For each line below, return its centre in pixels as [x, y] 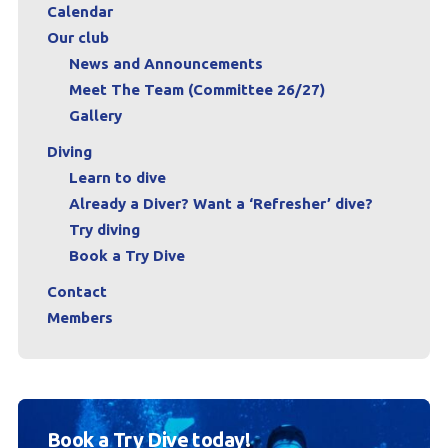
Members [79, 318]
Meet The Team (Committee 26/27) [196, 90]
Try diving [104, 230]
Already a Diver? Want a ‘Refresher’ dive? [220, 204]
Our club [77, 38]
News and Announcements [165, 64]
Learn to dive [117, 178]
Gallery [95, 116]
